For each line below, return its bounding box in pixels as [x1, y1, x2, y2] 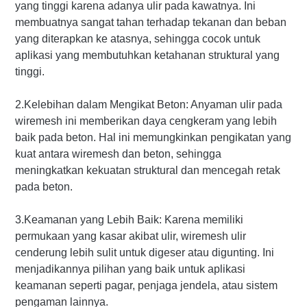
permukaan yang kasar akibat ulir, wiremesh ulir [15, 230, 246, 242]
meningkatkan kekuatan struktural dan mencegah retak [15, 164, 280, 176]
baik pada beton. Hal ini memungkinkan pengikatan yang [15, 131, 291, 143]
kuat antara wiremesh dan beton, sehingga [15, 147, 221, 160]
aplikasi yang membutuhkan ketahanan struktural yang [15, 49, 280, 61]
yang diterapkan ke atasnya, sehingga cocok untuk [15, 32, 260, 45]
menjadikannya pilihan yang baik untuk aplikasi [15, 262, 245, 275]
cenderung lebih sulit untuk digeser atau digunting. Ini [15, 246, 274, 258]
